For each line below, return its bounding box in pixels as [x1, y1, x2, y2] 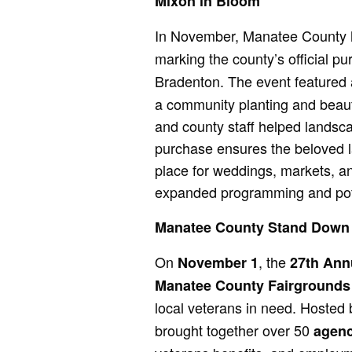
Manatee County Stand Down [155, 216, 350, 237]
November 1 [178, 251, 259, 273]
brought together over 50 [155, 319, 310, 340]
